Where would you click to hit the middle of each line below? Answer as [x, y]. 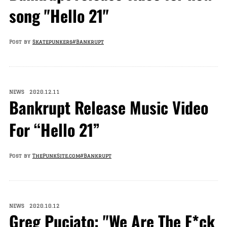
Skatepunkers [52, 42]
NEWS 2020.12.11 [34, 92]
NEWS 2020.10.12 [34, 206]
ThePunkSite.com [56, 156]
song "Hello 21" [59, 15]
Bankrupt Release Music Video [108, 107]
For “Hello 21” [54, 129]
